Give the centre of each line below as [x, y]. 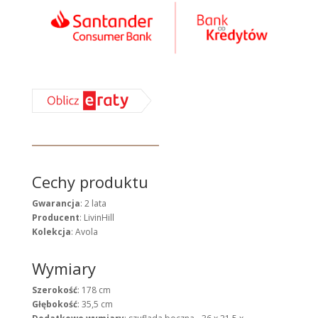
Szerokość [54, 290]
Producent [55, 218]
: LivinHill [97, 218]
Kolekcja [51, 232]
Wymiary [64, 269]
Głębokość [54, 305]
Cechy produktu [90, 182]
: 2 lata [93, 204]
